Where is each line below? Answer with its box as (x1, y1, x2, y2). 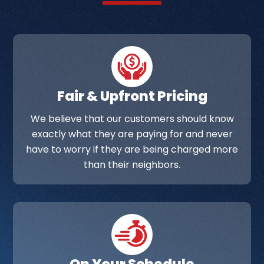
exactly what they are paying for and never (31, 127, 233, 141)
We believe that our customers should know (30, 112, 234, 126)
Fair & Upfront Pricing (57, 87, 207, 106)
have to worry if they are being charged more (26, 143, 238, 157)
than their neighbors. (84, 158, 180, 172)
